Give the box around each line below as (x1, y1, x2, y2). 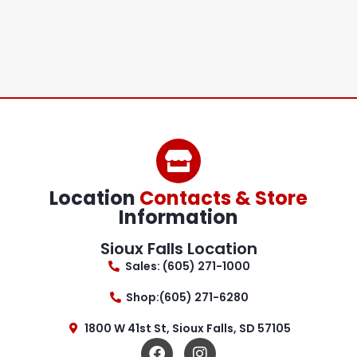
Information (119, 204, 238, 231)
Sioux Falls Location (100, 237, 257, 261)
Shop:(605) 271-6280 (126, 289, 249, 306)
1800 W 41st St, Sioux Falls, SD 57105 (84, 320, 291, 337)
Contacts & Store (139, 185, 308, 212)
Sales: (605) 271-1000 (124, 258, 250, 275)
